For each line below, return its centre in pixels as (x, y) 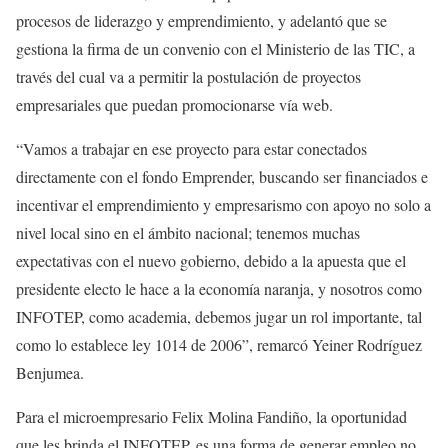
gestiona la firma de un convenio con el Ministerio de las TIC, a (215, 49)
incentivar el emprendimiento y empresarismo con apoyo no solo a (223, 205)
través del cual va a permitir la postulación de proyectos (188, 77)
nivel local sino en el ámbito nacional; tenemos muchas (188, 233)
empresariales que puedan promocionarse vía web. (174, 105)
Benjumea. (50, 373)
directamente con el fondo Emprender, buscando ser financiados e (222, 177)
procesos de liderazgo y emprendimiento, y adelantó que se (201, 21)
